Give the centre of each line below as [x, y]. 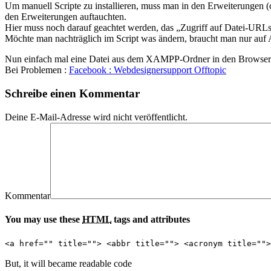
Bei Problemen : [37, 70]
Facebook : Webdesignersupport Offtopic [148, 70]
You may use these [44, 220]
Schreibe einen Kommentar [72, 94]
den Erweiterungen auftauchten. [66, 17]
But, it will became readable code [68, 264]
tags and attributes [151, 220]
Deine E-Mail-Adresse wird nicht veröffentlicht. [96, 117]
